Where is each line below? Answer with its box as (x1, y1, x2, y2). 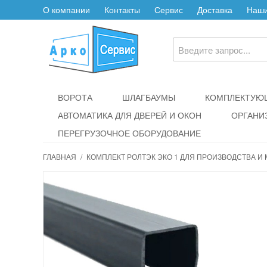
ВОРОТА (58, 91, 92, 103)
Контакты (104, 4, 140, 15)
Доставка (197, 4, 232, 15)
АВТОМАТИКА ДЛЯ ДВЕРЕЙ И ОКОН (58, 109, 201, 121)
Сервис (154, 4, 183, 15)
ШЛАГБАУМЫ (122, 91, 175, 103)
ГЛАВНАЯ (43, 151, 76, 162)
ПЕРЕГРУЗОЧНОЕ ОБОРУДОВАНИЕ (58, 127, 201, 139)
